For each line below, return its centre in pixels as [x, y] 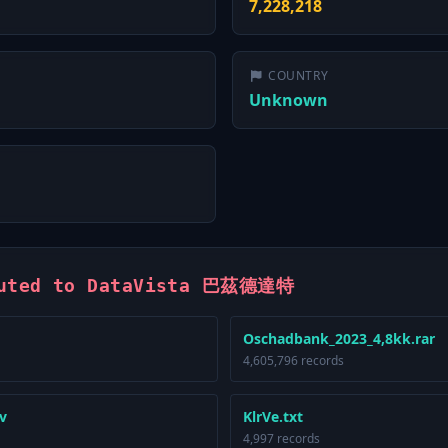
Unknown [288, 100]
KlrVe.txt [273, 416]
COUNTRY [298, 75]
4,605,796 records [293, 360]
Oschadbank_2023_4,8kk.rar [339, 338]
